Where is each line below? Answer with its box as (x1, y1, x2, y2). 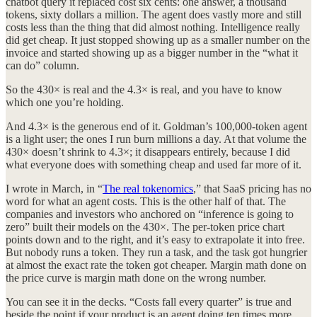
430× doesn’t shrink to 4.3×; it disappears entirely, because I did (6, 145, 290, 158)
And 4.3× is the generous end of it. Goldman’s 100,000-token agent (6, 120, 307, 132)
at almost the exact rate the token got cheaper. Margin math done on (6, 258, 306, 271)
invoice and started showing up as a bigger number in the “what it (6, 46, 298, 59)
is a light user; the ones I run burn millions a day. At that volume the (6, 132, 306, 145)
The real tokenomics (103, 182, 193, 195)
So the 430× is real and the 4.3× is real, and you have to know (6, 83, 282, 96)
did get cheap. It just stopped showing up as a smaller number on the (6, 33, 310, 46)
